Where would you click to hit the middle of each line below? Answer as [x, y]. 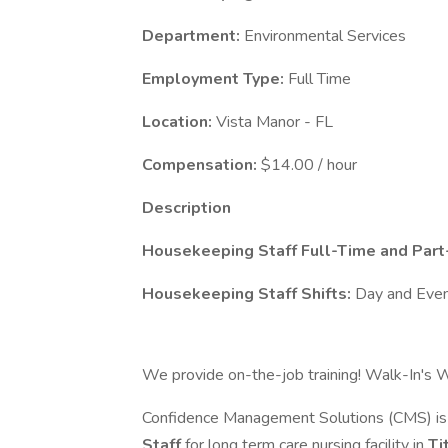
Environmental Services [325, 36]
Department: [193, 36]
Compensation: [201, 165]
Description [186, 208]
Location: [179, 122]
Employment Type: [215, 79]
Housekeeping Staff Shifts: [248, 294]
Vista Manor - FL [274, 122]
